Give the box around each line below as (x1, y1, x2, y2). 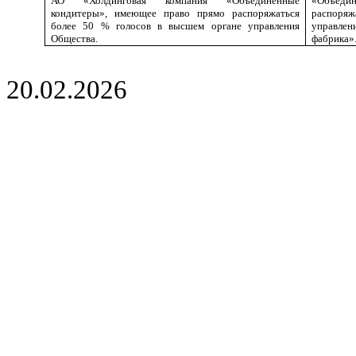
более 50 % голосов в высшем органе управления (51, 20, 300, 32)
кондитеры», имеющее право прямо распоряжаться (51, 7, 300, 19)
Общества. (51, 33, 99, 44)
